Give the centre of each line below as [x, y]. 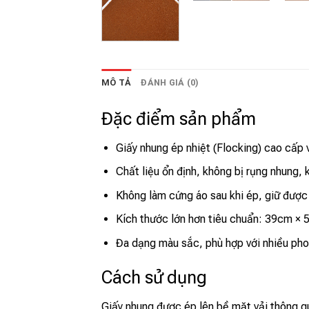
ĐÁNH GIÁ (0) [170, 82]
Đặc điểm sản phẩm [179, 118]
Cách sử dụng [154, 277]
